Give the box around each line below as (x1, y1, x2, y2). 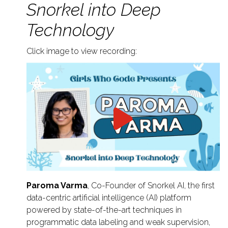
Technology (26, 19, 114, 40)
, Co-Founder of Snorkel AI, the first (88, 181, 215, 191)
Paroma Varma (26, 181, 88, 191)
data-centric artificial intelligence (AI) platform (26, 193, 191, 203)
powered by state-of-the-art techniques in (26, 205, 182, 215)
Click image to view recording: (26, 46, 137, 56)
